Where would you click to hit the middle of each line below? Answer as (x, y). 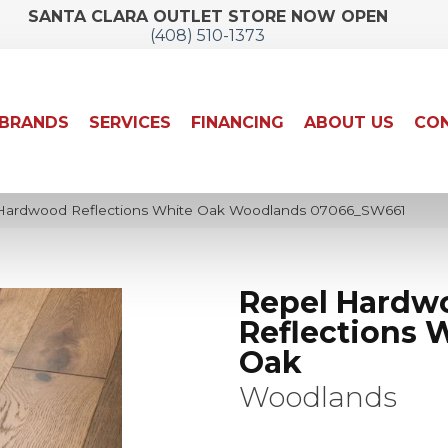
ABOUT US (349, 123)
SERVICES (130, 123)
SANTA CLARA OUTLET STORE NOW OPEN (207, 16)
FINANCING (238, 123)
